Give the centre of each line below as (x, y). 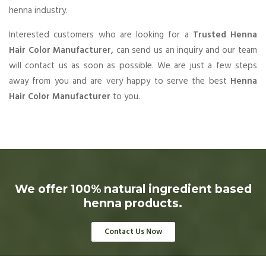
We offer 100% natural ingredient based (133, 189)
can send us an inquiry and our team (186, 50)
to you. (125, 96)
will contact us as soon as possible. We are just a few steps (133, 66)
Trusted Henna (225, 35)
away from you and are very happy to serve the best (120, 81)
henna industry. (38, 10)
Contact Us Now (133, 232)
